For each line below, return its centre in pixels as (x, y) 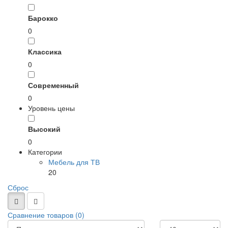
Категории (45, 151)
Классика (45, 51)
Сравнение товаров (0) (46, 215)
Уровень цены (51, 108)
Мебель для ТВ (74, 162)
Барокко (43, 18)
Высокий (44, 129)
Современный (53, 85)
